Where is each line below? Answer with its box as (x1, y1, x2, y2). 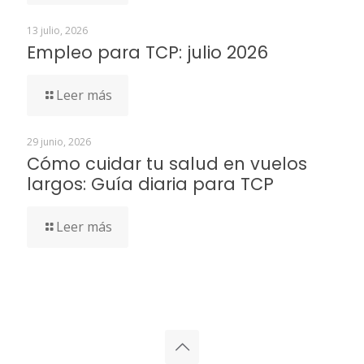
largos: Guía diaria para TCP (27, 172, 274, 196)
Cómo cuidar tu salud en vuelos (27, 152, 307, 175)
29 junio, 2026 (27, 135, 91, 149)
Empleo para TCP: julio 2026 (27, 41, 268, 64)
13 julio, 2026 (27, 24, 88, 37)
